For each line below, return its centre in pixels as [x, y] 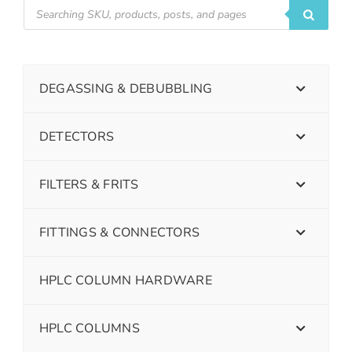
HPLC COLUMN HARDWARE [126, 281]
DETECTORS [77, 137]
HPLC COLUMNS [90, 329]
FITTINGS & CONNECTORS [120, 233]
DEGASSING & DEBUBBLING [126, 89]
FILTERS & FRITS [89, 185]
